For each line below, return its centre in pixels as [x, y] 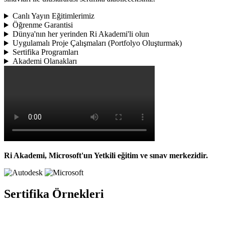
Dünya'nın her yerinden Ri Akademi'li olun [81, 34]
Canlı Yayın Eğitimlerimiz [53, 16]
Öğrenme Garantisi [42, 25]
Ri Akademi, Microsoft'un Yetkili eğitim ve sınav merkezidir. [106, 156]
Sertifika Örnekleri [54, 194]
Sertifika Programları [45, 52]
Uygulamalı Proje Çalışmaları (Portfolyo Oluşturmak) [97, 43]
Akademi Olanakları [44, 61]
